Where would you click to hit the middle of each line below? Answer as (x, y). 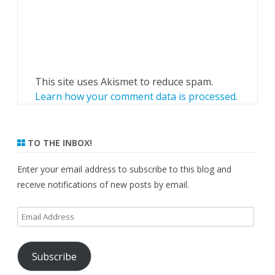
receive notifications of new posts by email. (103, 185)
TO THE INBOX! (59, 143)
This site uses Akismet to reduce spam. (124, 82)
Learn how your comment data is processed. (136, 97)
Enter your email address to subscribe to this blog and (124, 169)
